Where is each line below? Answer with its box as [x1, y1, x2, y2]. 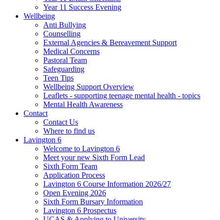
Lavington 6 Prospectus [43, 206, 116, 215]
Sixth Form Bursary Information [43, 197, 143, 206]
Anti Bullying [43, 21, 86, 29]
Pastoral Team [43, 56, 87, 64]
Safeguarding [43, 65, 84, 73]
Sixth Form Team [43, 162, 97, 170]
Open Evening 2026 [43, 189, 106, 197]
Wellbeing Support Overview [43, 82, 134, 91]
